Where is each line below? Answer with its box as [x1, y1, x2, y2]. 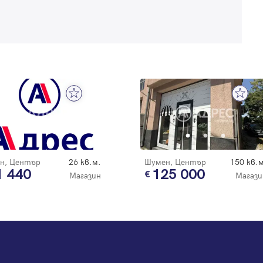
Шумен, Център [144, 156, 206, 167]
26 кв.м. [69, 156, 101, 167]
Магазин [69, 169, 101, 181]
